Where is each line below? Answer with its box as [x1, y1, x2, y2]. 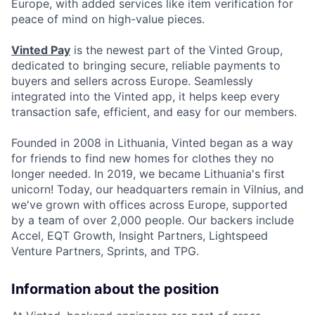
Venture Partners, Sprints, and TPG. [11, 243, 199, 258]
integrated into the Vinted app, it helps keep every [11, 89, 280, 103]
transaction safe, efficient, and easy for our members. [11, 104, 297, 119]
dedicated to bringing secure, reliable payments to [11, 58, 281, 72]
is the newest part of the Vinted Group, [70, 42, 283, 57]
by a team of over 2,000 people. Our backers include [11, 212, 294, 227]
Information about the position [11, 280, 219, 297]
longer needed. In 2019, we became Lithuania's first [11, 166, 285, 181]
